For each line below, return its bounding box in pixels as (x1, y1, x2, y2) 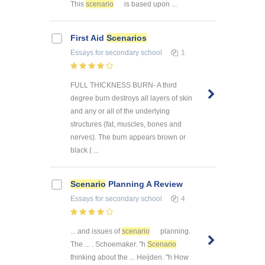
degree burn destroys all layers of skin (70, 94, 192, 103)
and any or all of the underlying (70, 107, 170, 116)
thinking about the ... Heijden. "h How (70, 253, 189, 261)
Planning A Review (106, 179, 183, 189)
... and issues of (70, 227, 122, 235)
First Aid (70, 33, 106, 43)
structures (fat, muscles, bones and (70, 120, 182, 129)
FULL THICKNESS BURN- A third (70, 81, 177, 90)
